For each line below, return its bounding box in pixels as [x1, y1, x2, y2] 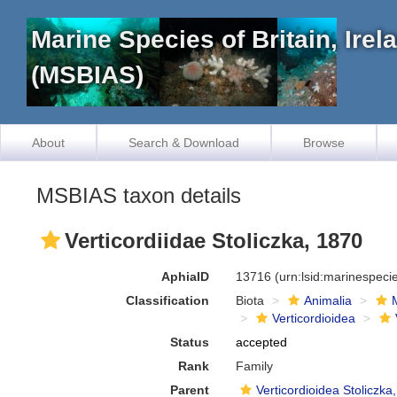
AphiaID [161, 269, 210, 284]
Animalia [304, 293, 353, 307]
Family [236, 359, 274, 373]
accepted [236, 335, 288, 349]
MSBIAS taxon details [36, 183, 241, 207]
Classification [126, 293, 210, 307]
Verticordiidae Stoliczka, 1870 [65, 229, 362, 253]
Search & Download [128, 136, 239, 150]
